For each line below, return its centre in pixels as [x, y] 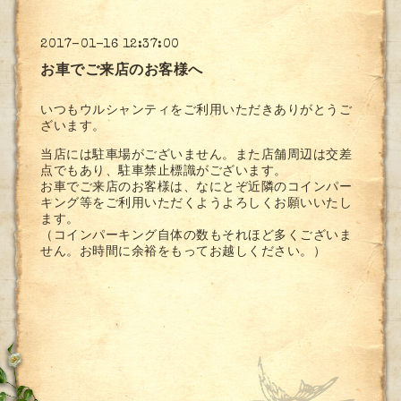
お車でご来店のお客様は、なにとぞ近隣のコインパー [196, 188]
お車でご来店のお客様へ [122, 71]
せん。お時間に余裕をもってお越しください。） [183, 252]
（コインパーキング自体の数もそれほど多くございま [196, 236]
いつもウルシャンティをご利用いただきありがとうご [196, 111]
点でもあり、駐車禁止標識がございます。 [164, 171]
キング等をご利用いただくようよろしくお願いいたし [196, 204]
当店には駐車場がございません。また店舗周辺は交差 [196, 155]
